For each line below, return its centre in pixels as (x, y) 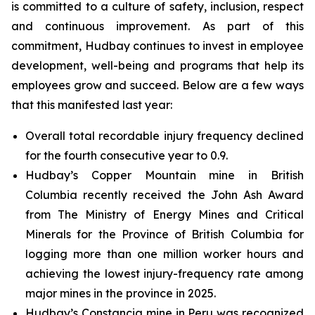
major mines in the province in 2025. (121, 293)
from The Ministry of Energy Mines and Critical (165, 214)
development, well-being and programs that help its (157, 65)
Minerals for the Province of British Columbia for (165, 234)
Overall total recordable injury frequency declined (165, 136)
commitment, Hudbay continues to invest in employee (157, 46)
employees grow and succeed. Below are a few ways (157, 85)
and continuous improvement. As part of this (157, 26)
